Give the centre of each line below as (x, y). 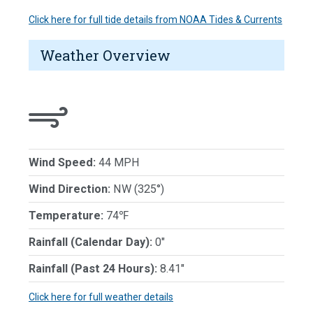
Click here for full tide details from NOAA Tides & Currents (155, 20)
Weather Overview (105, 56)
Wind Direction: (70, 189)
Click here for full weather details (101, 297)
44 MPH (118, 163)
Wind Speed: (62, 163)
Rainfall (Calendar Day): (90, 242)
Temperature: (66, 216)
